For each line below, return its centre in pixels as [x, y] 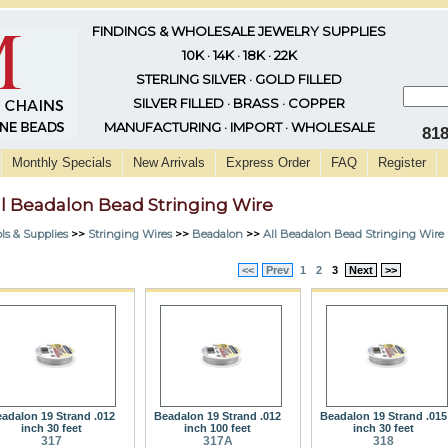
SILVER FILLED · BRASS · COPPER [239, 103]
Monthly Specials [62, 162]
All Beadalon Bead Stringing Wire [353, 233]
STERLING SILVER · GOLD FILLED [239, 79]
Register [402, 162]
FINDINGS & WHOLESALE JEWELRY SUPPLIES [239, 31]
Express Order [268, 162]
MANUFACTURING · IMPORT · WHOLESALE [239, 127]
